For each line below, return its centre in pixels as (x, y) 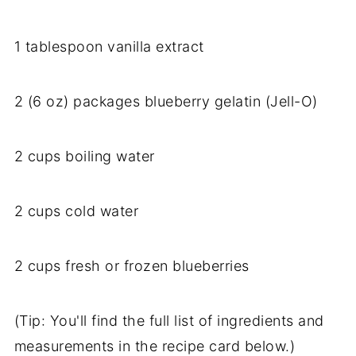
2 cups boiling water (84, 157)
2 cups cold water (76, 211)
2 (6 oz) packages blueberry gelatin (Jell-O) (166, 102)
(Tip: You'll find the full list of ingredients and (169, 321)
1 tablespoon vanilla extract (109, 47)
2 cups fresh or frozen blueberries (132, 266)
